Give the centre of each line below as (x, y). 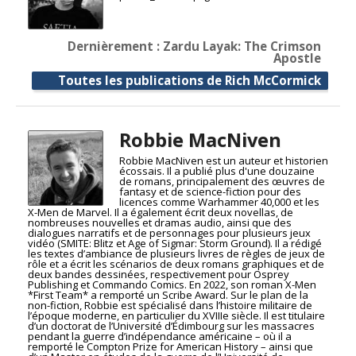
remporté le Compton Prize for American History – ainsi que (170, 347)
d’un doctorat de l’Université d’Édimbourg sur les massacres (171, 326)
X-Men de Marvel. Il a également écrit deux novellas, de (161, 213)
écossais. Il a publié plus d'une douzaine (217, 171)
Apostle (297, 58)
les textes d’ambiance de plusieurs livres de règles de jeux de (176, 254)
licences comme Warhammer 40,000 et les (219, 202)
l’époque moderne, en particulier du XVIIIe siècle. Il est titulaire (176, 316)
